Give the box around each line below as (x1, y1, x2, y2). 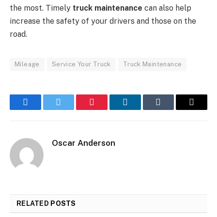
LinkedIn (124, 104, 156, 114)
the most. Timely (10, 3, 73, 13)
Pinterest (91, 104, 122, 114)
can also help (142, 3, 191, 13)
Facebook (24, 104, 59, 114)
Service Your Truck (51, 61, 111, 68)
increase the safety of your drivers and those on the (10, 16, 196, 26)
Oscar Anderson (52, 138, 115, 148)
